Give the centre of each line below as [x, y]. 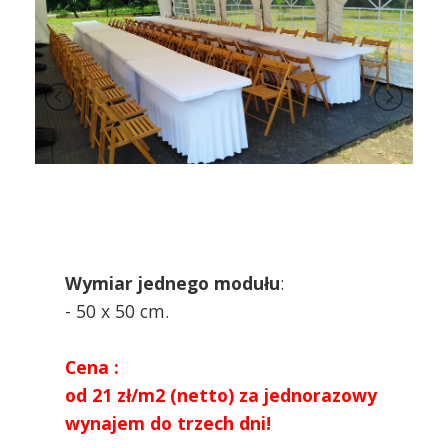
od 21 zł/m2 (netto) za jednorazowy [221, 395]
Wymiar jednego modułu [172, 283]
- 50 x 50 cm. [117, 311]
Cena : [92, 367]
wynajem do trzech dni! [168, 423]
